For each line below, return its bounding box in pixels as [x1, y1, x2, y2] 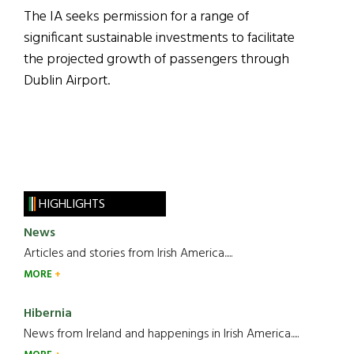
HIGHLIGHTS [38, 194, 105, 216]
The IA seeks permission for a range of [24, 6, 249, 29]
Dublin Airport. [24, 70, 110, 93]
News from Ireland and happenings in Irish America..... [24, 324, 299, 345]
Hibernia [24, 303, 72, 325]
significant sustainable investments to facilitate [24, 27, 295, 51]
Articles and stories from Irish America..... [24, 243, 232, 265]
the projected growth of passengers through [24, 48, 289, 72]
